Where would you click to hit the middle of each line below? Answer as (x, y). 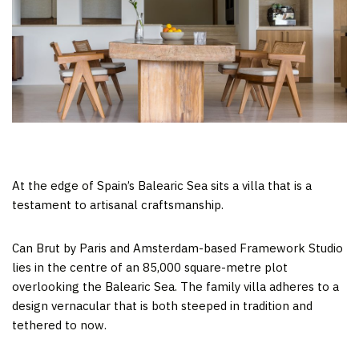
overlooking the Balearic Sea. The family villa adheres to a (175, 286)
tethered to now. (59, 325)
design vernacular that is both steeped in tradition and (162, 305)
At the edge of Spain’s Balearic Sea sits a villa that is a (162, 185)
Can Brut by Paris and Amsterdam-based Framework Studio (177, 248)
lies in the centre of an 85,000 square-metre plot (150, 267)
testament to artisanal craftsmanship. (118, 204)
